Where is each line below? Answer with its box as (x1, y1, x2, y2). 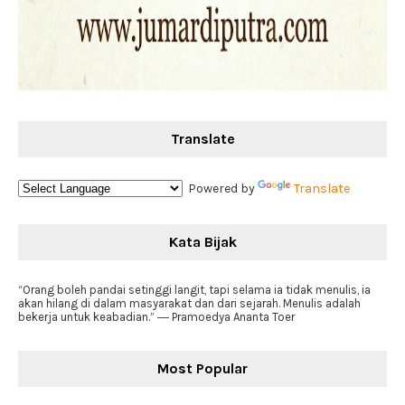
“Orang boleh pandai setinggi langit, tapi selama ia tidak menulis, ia (18, 283, 371, 297)
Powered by (183, 181, 258, 196)
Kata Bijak (168, 233, 237, 250)
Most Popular (157, 360, 248, 377)
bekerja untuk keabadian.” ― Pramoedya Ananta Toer (18, 310, 295, 324)
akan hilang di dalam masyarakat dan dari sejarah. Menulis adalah (18, 297, 361, 310)
